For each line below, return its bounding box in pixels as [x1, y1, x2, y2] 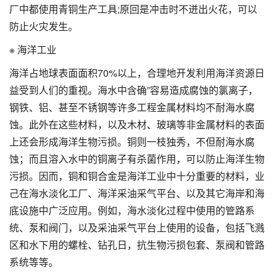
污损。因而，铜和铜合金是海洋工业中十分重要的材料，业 [9, 168, 265, 183]
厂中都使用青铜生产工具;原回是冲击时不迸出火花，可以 [9, 1, 257, 16]
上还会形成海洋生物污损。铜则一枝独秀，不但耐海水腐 [9, 134, 255, 149]
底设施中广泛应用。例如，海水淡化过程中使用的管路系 [9, 203, 255, 217]
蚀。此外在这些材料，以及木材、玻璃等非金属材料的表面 [9, 117, 265, 131]
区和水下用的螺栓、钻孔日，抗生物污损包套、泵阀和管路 [9, 237, 265, 252]
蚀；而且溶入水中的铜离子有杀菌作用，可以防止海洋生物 [9, 151, 265, 166]
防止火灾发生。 [9, 18, 78, 33]
